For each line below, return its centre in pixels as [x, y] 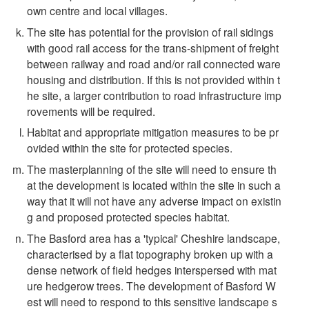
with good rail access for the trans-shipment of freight [153, 47]
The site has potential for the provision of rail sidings [151, 31]
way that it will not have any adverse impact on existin [154, 201]
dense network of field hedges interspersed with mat [152, 270]
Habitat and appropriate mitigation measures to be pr [153, 132]
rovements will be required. [91, 111]
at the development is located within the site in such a [154, 185]
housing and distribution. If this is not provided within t [154, 79]
